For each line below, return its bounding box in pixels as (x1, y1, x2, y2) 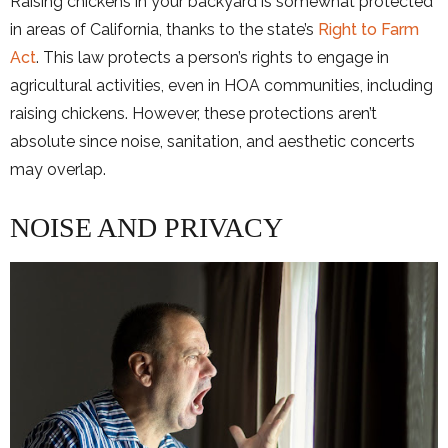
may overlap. (10, 159, 110, 179)
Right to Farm (318, 19, 419, 39)
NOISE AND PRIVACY (10, 211, 283, 243)
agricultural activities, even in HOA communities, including (10, 75, 433, 95)
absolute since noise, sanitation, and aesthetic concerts (10, 131, 415, 151)
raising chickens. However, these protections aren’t (10, 103, 377, 123)
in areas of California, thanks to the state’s (10, 19, 318, 39)
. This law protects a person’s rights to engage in (36, 47, 389, 67)
